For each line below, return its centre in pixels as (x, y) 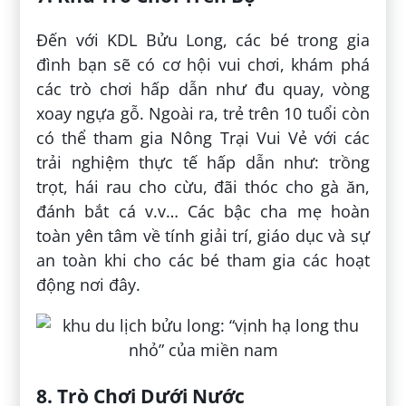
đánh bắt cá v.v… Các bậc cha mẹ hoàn (203, 212)
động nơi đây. (89, 285)
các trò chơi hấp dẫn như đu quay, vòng (203, 89)
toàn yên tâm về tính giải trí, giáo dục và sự (203, 236)
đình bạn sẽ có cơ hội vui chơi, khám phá (203, 65)
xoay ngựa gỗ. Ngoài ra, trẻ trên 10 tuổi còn (203, 114)
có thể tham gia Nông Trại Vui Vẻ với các (203, 138)
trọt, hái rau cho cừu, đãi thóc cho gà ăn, (203, 187)
